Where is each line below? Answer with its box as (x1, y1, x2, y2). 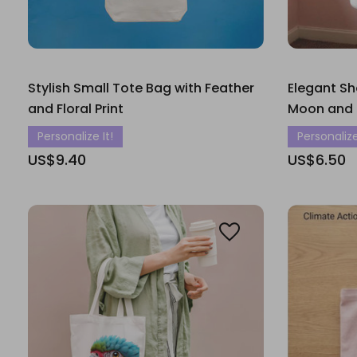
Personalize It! (37, 128, 113, 144)
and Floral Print (28, 100, 124, 118)
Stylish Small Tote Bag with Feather (28, 79, 254, 97)
